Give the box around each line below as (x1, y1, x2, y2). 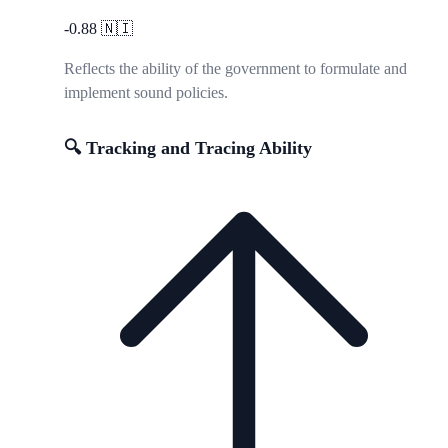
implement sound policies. (64, 83, 228, 101)
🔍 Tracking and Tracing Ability (64, 137, 312, 158)
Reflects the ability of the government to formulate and (64, 59, 407, 77)
